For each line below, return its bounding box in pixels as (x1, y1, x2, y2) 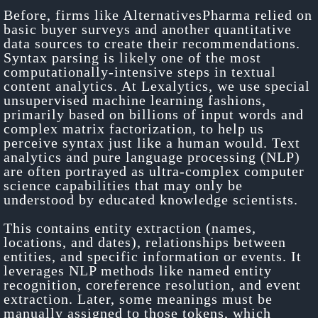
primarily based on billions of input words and (4, 106, 304, 122)
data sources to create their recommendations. (4, 35, 300, 51)
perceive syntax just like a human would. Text (4, 134, 300, 150)
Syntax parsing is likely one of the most (4, 49, 261, 65)
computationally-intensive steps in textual (4, 63, 276, 79)
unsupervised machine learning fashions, (4, 92, 266, 108)
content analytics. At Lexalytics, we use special (4, 77, 310, 94)
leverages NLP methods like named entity (4, 262, 272, 278)
